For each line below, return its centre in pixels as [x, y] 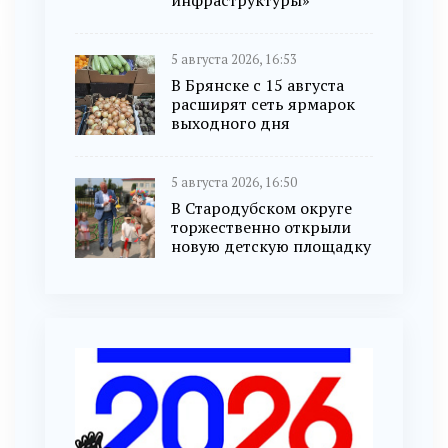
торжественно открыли [261, 227]
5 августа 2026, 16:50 [234, 183]
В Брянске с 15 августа [257, 85]
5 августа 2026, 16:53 [234, 60]
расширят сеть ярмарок [263, 104]
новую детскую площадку [271, 246]
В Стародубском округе [261, 208]
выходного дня [230, 123]
